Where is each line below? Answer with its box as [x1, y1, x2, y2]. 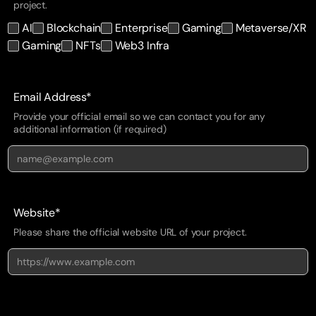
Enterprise [115, 20, 168, 35]
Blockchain [46, 20, 102, 35]
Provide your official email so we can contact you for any [13, 109, 266, 123]
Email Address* [13, 89, 92, 104]
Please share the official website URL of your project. [13, 225, 247, 238]
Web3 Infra [114, 37, 170, 53]
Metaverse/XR [235, 20, 307, 35]
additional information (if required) [13, 122, 166, 135]
